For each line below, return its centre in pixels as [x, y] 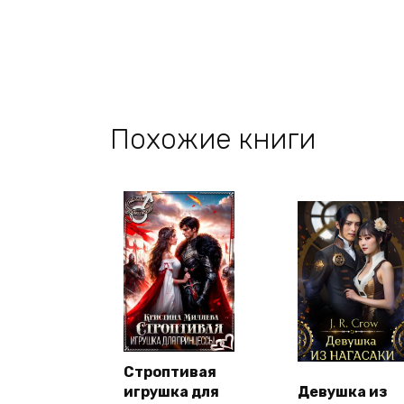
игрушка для [171, 391]
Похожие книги [213, 140]
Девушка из [342, 391]
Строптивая [170, 372]
